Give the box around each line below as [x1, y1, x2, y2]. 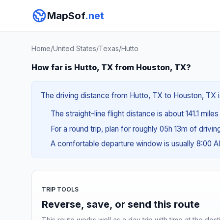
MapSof [47, 10, 85, 22]
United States [53, 44, 96, 53]
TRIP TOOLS [42, 185, 79, 193]
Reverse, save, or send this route [42, 198, 200, 210]
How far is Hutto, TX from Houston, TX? [31, 62, 191, 72]
